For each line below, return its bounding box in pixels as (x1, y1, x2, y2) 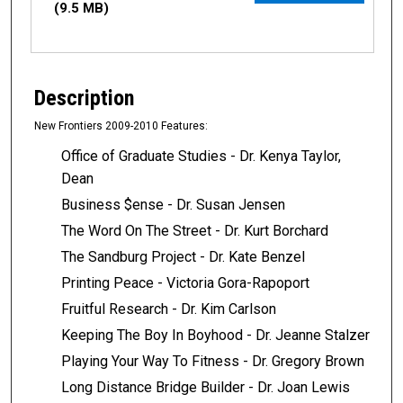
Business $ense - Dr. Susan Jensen (61, 195, 285, 213)
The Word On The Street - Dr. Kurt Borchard (61, 221, 328, 239)
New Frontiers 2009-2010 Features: (34, 120, 208, 133)
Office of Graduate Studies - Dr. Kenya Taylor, (61, 147, 341, 165)
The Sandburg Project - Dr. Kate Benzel (61, 247, 305, 265)
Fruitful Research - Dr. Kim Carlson (61, 300, 276, 318)
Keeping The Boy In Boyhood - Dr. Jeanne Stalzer (61, 326, 370, 344)
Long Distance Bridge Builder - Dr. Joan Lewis (61, 378, 350, 396)
